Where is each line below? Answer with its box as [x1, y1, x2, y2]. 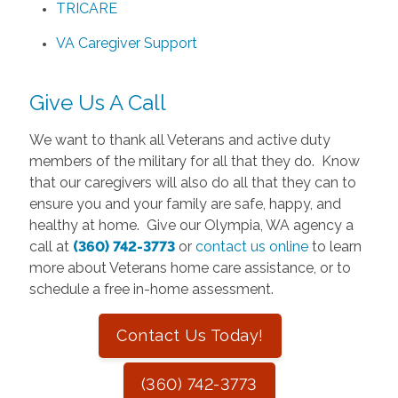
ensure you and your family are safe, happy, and [28, 195, 341, 212]
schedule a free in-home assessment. [28, 280, 274, 298]
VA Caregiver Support [55, 34, 197, 52]
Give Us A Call [28, 89, 166, 115]
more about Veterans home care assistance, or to [28, 259, 351, 276]
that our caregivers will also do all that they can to [28, 173, 356, 191]
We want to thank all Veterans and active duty [28, 131, 330, 148]
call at [28, 237, 73, 255]
